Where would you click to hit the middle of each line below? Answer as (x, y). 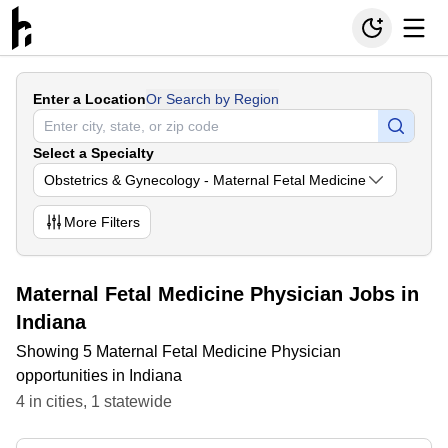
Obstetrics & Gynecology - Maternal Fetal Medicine (205, 180)
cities (64, 401)
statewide (136, 401)
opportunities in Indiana (99, 375)
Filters (118, 222)
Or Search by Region (212, 99)
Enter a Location (89, 99)
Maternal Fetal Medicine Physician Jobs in (217, 294)
